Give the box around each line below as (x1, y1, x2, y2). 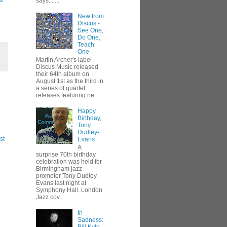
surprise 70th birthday (36, 151, 96, 159)
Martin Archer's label (36, 56, 92, 64)
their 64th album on (36, 70, 89, 78)
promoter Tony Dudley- (36, 172, 99, 180)
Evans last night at (36, 179, 86, 187)
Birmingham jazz (36, 165, 82, 173)
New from (77, 12, 104, 20)
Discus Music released (36, 63, 98, 71)
